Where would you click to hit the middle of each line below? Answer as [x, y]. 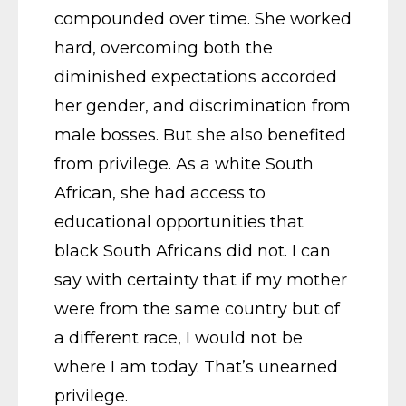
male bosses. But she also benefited [200, 135]
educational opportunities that [179, 222]
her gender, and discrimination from [203, 106]
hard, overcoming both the [164, 48]
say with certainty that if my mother [201, 280]
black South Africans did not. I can [193, 251]
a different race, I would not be [179, 338]
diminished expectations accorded [196, 77]
